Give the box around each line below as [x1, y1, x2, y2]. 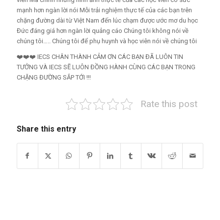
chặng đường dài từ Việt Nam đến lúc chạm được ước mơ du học [16, 16, 198, 24]
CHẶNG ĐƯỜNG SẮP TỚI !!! [16, 73, 91, 81]
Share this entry [16, 124, 76, 134]
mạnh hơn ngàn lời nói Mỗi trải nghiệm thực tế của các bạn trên [16, 6, 192, 14]
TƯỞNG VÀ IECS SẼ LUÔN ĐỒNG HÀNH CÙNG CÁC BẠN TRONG [16, 63, 195, 71]
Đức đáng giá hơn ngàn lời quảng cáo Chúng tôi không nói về [16, 27, 189, 34]
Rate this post [140, 98, 198, 110]
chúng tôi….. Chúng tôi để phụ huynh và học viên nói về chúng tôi [16, 37, 197, 45]
